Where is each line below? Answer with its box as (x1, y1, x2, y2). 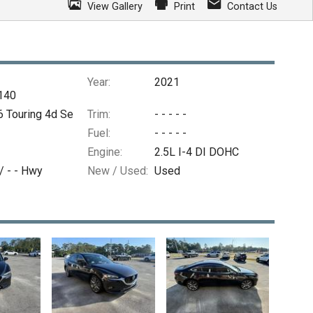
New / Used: (87, 163, 148, 177)
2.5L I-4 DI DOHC (154, 145, 239, 159)
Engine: (87, 145, 122, 159)
